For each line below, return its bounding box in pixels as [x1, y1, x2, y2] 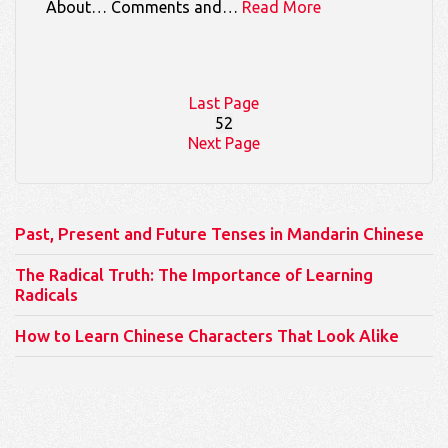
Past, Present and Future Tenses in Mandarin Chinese [15, 224, 424, 244]
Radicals [15, 285, 78, 305]
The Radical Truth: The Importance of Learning [15, 265, 373, 285]
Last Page [189, 94, 259, 113]
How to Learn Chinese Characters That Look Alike [15, 326, 399, 346]
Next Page [188, 134, 260, 153]
